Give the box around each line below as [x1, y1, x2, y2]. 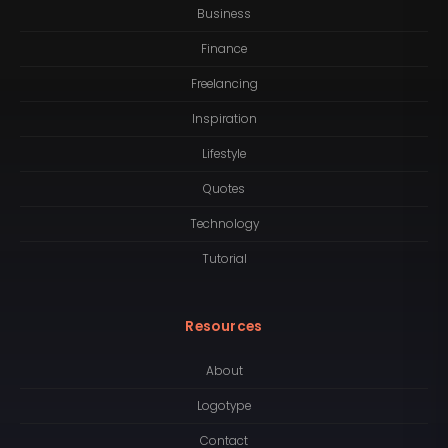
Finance [201, 40, 247, 57]
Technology [189, 215, 259, 232]
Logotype [197, 397, 251, 414]
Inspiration [191, 110, 257, 127]
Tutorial [201, 250, 247, 267]
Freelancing [190, 75, 258, 92]
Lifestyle [202, 145, 246, 162]
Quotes [203, 180, 245, 197]
